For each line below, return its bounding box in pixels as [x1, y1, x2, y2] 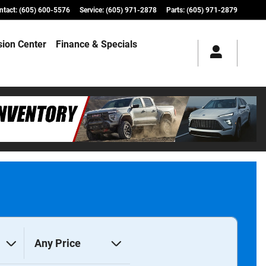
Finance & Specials [56, 38, 138, 50]
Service [80, 6, 102, 14]
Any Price [34, 237, 81, 250]
